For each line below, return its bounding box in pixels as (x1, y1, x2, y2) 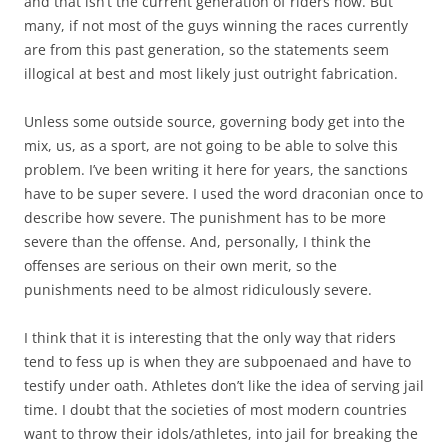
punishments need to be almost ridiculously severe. (24, 280, 372, 300)
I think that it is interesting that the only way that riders (24, 328, 396, 348)
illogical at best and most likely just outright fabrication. (24, 64, 398, 84)
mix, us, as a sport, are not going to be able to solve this (24, 136, 398, 156)
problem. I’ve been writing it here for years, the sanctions (24, 160, 408, 180)
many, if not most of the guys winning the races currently (24, 16, 408, 36)
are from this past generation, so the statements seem (24, 40, 389, 60)
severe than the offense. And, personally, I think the (24, 232, 371, 252)
